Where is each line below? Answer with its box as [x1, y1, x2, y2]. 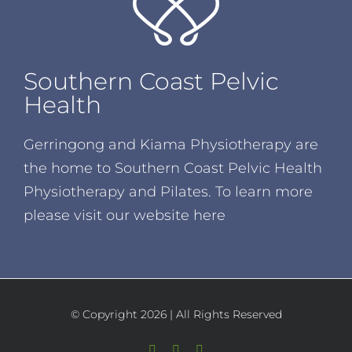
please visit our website [24, 207, 193, 225]
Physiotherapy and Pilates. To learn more [24, 183, 313, 201]
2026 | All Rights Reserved [140, 307, 282, 322]
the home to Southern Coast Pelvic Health [24, 159, 322, 178]
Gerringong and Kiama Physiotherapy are [24, 136, 318, 154]
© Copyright [70, 307, 141, 322]
